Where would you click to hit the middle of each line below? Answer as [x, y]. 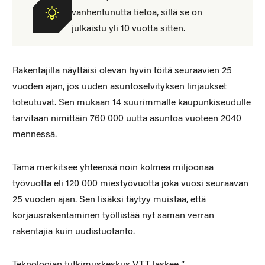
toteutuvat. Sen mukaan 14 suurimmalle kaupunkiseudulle [131, 103]
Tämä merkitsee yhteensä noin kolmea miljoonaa [113, 168]
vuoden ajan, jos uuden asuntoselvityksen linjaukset [119, 87]
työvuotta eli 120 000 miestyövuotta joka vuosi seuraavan [130, 184]
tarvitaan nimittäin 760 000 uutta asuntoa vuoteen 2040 [127, 119]
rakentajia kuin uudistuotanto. [73, 232]
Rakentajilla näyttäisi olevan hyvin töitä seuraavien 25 [122, 71]
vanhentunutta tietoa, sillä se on [137, 13]
